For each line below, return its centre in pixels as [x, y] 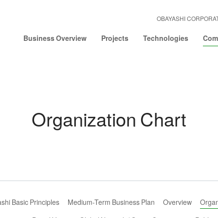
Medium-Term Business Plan [111, 202]
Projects [115, 38]
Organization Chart [109, 118]
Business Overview [55, 38]
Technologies [166, 38]
